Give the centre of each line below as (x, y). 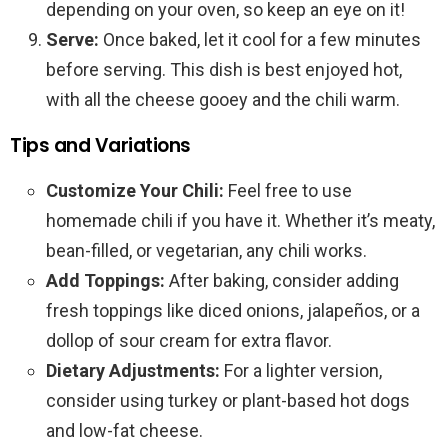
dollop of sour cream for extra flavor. (189, 341)
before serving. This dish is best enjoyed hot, (224, 70)
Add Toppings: (105, 281)
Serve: (72, 40)
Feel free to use (288, 191)
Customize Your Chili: (135, 191)
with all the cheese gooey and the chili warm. (223, 100)
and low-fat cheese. (124, 431)
